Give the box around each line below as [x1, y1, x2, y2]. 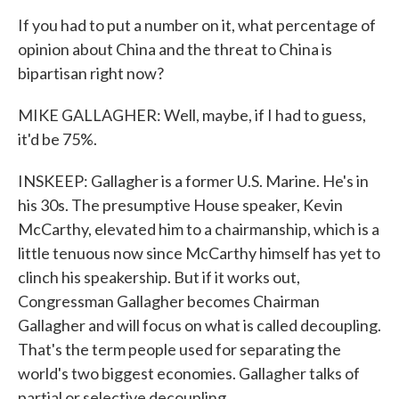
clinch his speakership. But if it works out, [18, 267, 300, 287]
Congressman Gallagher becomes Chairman [18, 291, 320, 311]
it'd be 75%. [18, 129, 97, 149]
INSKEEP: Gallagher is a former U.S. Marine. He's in [18, 171, 369, 191]
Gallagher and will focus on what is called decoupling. [18, 315, 381, 335]
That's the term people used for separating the [18, 339, 341, 359]
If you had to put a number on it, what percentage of [18, 15, 376, 35]
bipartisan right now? [18, 63, 164, 83]
